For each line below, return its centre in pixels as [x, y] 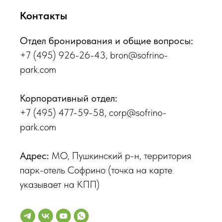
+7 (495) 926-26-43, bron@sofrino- [94, 55]
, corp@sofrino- [136, 113]
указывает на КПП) [60, 185]
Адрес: [34, 156]
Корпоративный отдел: [69, 98]
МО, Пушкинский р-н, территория [120, 156]
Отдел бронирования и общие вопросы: [107, 41]
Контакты [44, 16]
